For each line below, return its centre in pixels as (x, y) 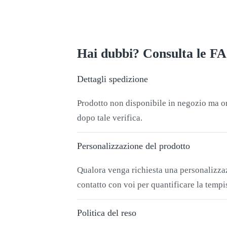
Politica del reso (107, 213)
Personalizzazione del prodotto (134, 146)
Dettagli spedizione (112, 79)
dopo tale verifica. (110, 118)
